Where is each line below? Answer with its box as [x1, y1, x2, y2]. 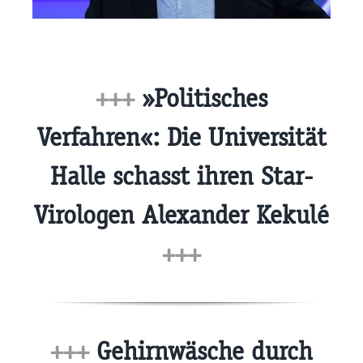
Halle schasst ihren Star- [50, 160, 313, 193]
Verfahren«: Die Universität [36, 122, 327, 154]
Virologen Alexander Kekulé [34, 199, 329, 232]
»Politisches [135, 83, 267, 115]
